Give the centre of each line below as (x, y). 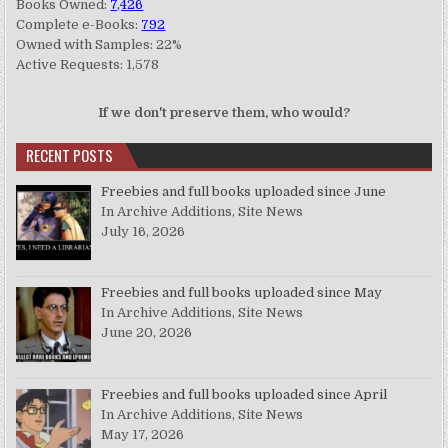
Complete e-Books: (79, 24)
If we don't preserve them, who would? (224, 112)
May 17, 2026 (143, 434)
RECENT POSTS (70, 154)
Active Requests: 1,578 (88, 64)
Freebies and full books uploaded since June (244, 191)
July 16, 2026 (143, 231)
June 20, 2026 (147, 333)
